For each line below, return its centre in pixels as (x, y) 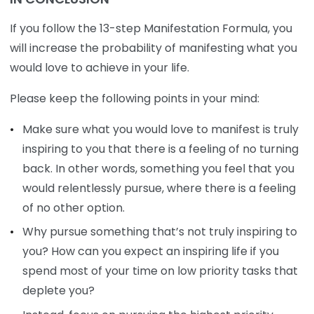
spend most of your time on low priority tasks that (160, 271)
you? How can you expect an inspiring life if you (150, 252)
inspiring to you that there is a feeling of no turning (160, 149)
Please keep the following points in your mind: (135, 98)
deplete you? (58, 291)
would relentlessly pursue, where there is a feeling (159, 188)
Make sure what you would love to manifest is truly (160, 129)
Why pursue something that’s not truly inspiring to (159, 232)
